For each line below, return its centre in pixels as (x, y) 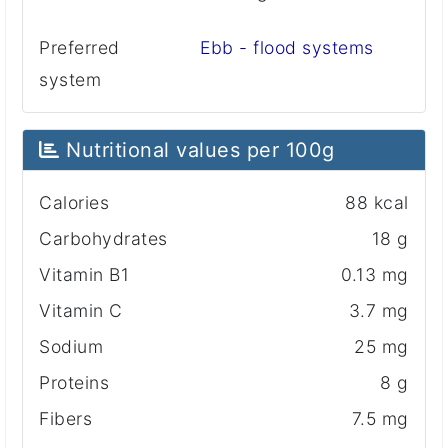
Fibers (65, 418)
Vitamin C (81, 310)
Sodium (71, 346)
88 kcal (377, 202)
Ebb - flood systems (287, 47)
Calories (74, 202)
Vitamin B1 (84, 274)
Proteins (74, 382)
